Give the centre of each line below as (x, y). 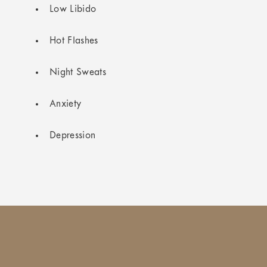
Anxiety (66, 104)
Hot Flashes (74, 41)
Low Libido (73, 10)
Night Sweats (78, 73)
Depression (73, 136)
